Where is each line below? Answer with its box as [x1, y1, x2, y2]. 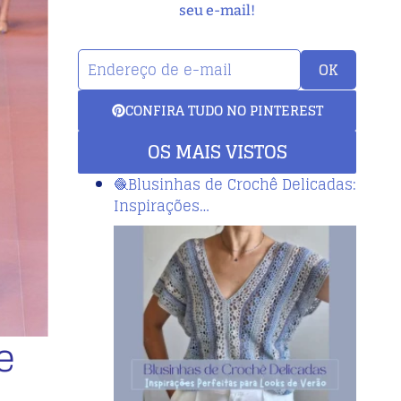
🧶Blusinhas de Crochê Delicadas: [114, 171, 356, 197]
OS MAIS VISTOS [147, 135, 287, 168]
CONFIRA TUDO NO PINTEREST [124, 98, 323, 123]
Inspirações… [114, 192, 209, 218]
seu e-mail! [179, 2, 255, 20]
